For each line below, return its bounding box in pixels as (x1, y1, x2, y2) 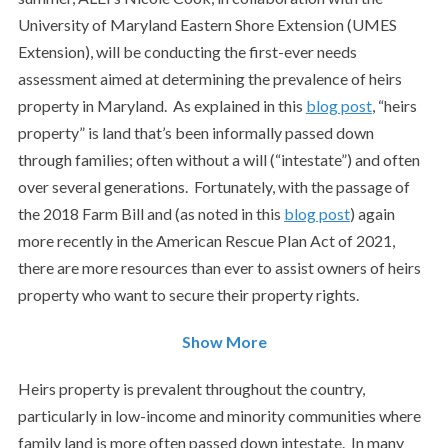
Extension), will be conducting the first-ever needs (17, 42, 357, 61)
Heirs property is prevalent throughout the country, (17, 379, 365, 398)
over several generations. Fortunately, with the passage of (17, 177, 410, 196)
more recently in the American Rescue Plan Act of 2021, (17, 231, 395, 250)
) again (349, 204, 395, 223)
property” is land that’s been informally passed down (17, 123, 374, 142)
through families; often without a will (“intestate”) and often (17, 150, 420, 169)
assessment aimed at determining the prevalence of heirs (17, 69, 402, 88)
